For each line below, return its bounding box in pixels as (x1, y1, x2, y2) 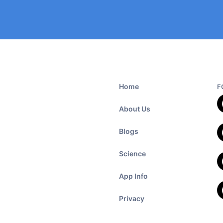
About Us (119, 105, 150, 113)
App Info (119, 172, 148, 180)
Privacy (119, 194, 144, 203)
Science (119, 149, 146, 158)
